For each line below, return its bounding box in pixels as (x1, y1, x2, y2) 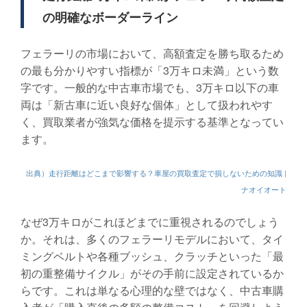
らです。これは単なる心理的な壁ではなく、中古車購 (21, 282, 284, 299)
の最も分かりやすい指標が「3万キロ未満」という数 (21, 62, 279, 79)
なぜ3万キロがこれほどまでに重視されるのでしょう (21, 214, 279, 230)
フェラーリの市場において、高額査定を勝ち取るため (21, 45, 284, 62)
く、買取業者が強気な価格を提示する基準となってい (21, 114, 284, 130)
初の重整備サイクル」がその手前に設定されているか (21, 265, 284, 282)
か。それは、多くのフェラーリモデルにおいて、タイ (21, 231, 284, 247)
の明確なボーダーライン (42, 8, 178, 27)
